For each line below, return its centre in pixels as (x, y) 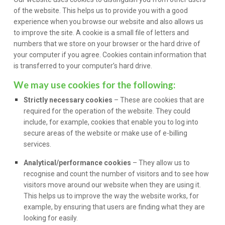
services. (38, 144)
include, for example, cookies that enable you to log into (111, 122)
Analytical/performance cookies (78, 162)
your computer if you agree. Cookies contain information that (110, 55)
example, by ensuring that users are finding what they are (115, 207)
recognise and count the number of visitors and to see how (117, 174)
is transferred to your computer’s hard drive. (83, 66)
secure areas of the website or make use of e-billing (106, 133)
